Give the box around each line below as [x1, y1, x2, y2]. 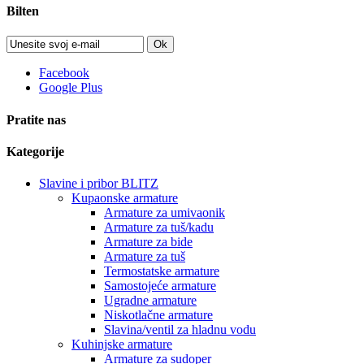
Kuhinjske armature [71, 337, 172, 352]
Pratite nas [6, 112, 66, 127]
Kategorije [6, 144, 64, 158]
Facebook [39, 66, 89, 80]
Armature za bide [104, 235, 193, 249]
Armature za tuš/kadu [104, 220, 214, 235]
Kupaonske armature [71, 191, 178, 206]
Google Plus [39, 80, 102, 95]
